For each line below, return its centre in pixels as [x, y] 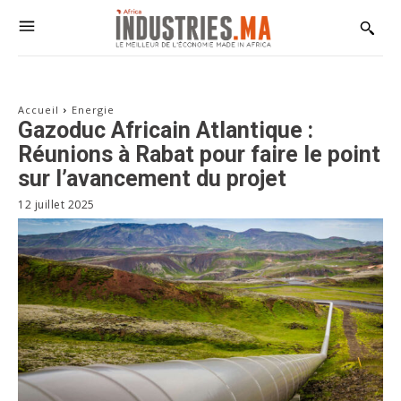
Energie [93, 110]
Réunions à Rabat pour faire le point [199, 155]
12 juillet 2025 [56, 204]
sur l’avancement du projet [152, 179]
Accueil [38, 110]
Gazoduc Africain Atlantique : [166, 131]
